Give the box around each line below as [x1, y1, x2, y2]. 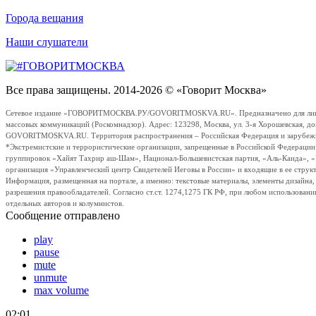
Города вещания [6, 11, 83, 24]
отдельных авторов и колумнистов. [6, 199, 124, 207]
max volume [34, 284, 89, 296]
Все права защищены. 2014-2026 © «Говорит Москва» [6, 83, 267, 96]
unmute [34, 271, 67, 284]
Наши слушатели [6, 35, 88, 48]
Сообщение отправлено [6, 209, 120, 221]
